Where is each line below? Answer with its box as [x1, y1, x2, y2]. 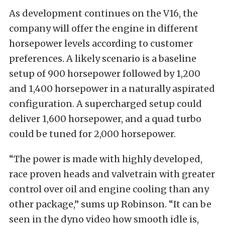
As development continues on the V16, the [9, 7, 198, 19]
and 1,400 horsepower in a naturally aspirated [9, 82, 215, 94]
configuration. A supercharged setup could [9, 97, 202, 109]
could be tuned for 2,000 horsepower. [9, 128, 176, 140]
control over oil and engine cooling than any [9, 183, 209, 195]
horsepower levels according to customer [9, 37, 193, 49]
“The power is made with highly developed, [9, 153, 202, 165]
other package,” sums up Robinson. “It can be [9, 198, 211, 210]
